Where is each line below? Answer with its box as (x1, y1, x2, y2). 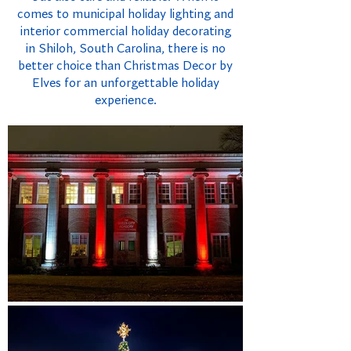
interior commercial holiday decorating (20, 25, 231, 38)
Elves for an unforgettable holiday (31, 77, 219, 90)
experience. (94, 94, 157, 107)
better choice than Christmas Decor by (18, 60, 233, 73)
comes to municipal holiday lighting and (17, 8, 233, 21)
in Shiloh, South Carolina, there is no (25, 42, 226, 56)
